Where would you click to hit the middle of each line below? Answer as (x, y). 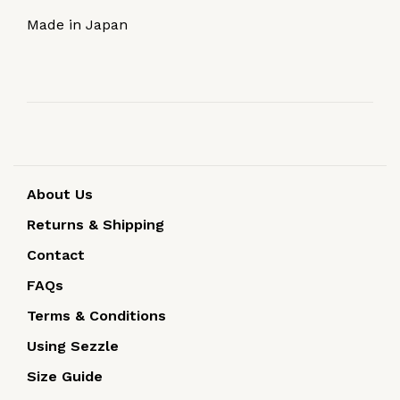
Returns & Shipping (96, 225)
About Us (60, 195)
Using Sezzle (73, 346)
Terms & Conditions (96, 316)
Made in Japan (77, 25)
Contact (56, 255)
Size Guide (65, 377)
